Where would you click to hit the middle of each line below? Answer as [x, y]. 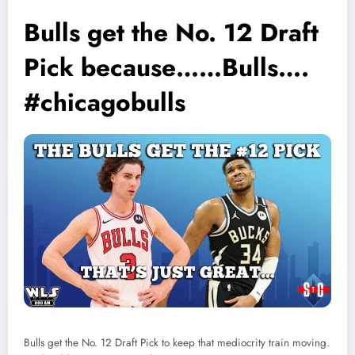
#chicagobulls [105, 103]
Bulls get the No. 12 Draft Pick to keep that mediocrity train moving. [177, 342]
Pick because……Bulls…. [166, 68]
